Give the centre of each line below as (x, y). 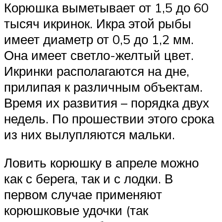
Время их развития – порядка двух (107, 102)
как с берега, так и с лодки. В (88, 179)
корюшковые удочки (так (76, 210)
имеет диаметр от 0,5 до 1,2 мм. (99, 39)
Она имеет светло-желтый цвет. (99, 55)
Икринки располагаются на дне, (97, 71)
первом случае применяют (83, 194)
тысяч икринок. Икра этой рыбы (98, 23)
